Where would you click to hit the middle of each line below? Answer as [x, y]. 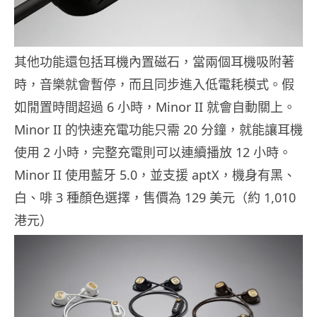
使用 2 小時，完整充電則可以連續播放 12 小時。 [153, 152]
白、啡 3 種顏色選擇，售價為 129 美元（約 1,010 [155, 198]
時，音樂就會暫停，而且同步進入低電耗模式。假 [154, 85]
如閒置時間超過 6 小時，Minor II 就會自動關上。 [155, 107]
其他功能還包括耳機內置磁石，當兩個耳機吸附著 [154, 62]
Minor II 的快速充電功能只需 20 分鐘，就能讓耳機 [158, 130]
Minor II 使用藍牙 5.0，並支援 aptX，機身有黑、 [155, 175]
